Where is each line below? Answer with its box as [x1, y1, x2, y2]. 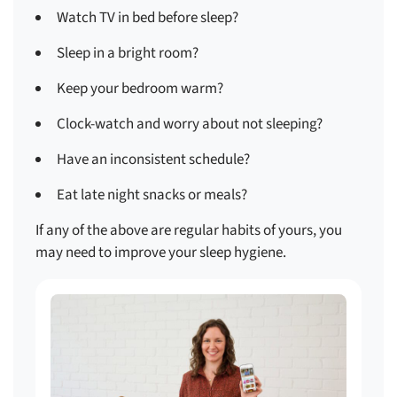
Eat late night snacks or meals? [57, 184, 247, 206]
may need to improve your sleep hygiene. [35, 242, 286, 263]
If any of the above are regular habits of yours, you [35, 220, 342, 241]
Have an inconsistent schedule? [57, 149, 250, 170]
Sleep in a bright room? [57, 43, 198, 64]
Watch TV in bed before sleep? [57, 7, 238, 28]
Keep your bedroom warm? [57, 78, 223, 99]
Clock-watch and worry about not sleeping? [57, 113, 323, 135]
